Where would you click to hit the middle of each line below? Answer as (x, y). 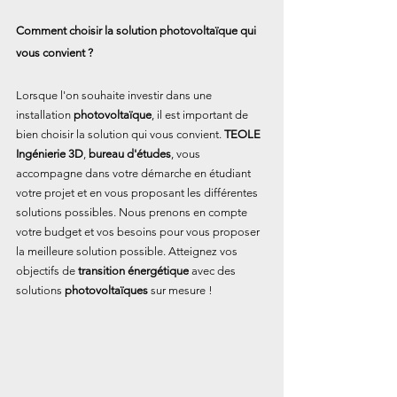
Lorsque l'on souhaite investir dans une (115, 96)
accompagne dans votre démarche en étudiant (135, 174)
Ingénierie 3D (50, 154)
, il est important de (201, 115)
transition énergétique (133, 271)
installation (45, 115)
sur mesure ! (180, 291)
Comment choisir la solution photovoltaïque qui (137, 31)
